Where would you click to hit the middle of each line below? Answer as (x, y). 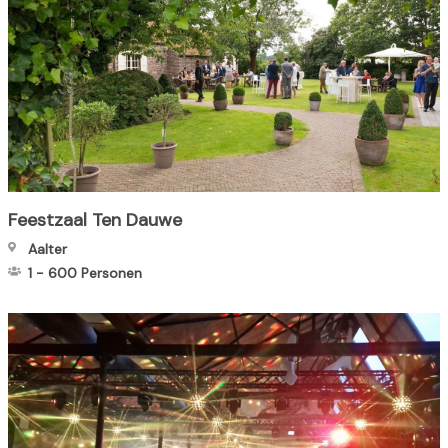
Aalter (47, 249)
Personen (111, 273)
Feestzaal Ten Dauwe (95, 220)
